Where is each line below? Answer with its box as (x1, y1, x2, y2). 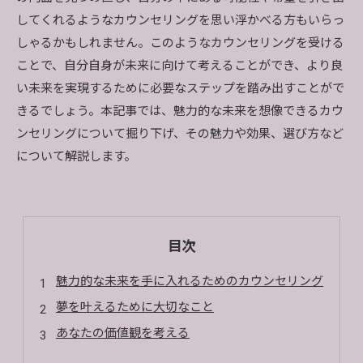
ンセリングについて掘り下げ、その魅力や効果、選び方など (16, 126, 344, 141)
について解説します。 (16, 149, 136, 164)
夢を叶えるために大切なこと (56, 300, 214, 314)
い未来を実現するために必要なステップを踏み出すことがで (16, 81, 344, 96)
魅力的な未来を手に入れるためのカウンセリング (56, 274, 323, 288)
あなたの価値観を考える (56, 326, 190, 340)
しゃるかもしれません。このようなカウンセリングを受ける (16, 36, 344, 50)
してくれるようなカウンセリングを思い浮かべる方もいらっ (16, 13, 344, 28)
